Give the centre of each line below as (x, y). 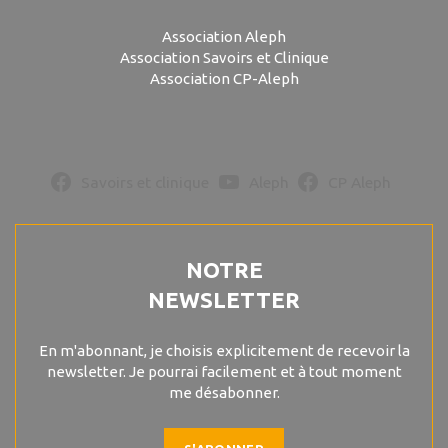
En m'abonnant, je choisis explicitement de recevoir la (224, 351)
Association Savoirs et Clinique (224, 58)
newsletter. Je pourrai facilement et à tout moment (224, 372)
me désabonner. (224, 393)
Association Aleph (224, 37)
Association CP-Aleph (224, 79)
